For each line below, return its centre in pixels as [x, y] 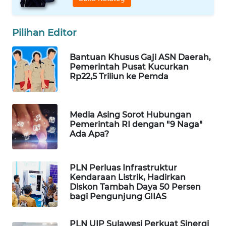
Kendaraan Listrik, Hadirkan [128, 177]
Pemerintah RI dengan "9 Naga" [136, 125]
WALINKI [34, 206]
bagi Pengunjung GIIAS [118, 196]
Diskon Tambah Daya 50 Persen [135, 187]
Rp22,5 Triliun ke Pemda [119, 77]
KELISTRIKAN [41, 179]
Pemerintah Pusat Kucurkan [129, 67]
